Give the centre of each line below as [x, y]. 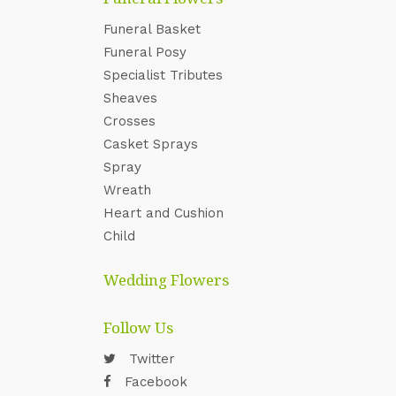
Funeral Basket [152, 29]
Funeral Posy [145, 52]
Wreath [127, 190]
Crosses [129, 121]
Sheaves [130, 98]
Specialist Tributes [163, 75]
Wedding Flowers [166, 280]
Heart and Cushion [164, 213]
